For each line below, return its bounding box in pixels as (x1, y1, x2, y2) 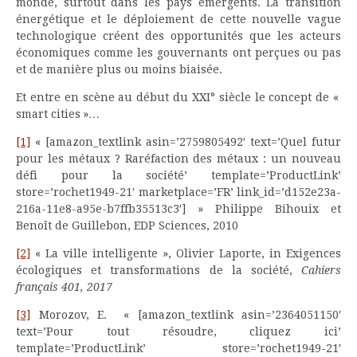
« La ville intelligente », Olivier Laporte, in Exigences (30, 247, 341, 261)
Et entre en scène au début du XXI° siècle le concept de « (16, 91, 341, 104)
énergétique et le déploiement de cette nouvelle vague (16, 13, 341, 26)
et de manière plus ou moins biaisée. (16, 63, 222, 76)
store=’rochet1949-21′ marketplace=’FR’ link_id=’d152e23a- (16, 186, 341, 199)
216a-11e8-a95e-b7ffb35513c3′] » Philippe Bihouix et (16, 202, 341, 216)
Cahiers (301, 264, 341, 277)
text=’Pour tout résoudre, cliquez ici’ (16, 325, 341, 339)
